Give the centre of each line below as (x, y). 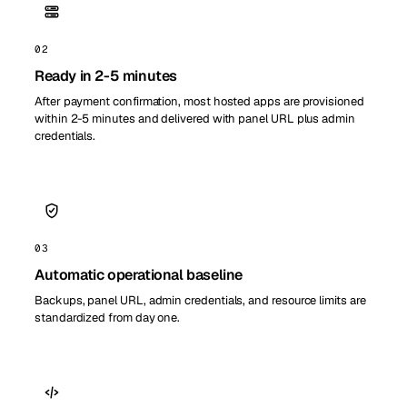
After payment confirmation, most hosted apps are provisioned (199, 102)
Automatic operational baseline (139, 275)
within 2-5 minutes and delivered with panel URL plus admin (195, 119)
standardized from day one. (108, 318)
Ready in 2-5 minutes (106, 76)
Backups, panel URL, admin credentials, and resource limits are (200, 301)
